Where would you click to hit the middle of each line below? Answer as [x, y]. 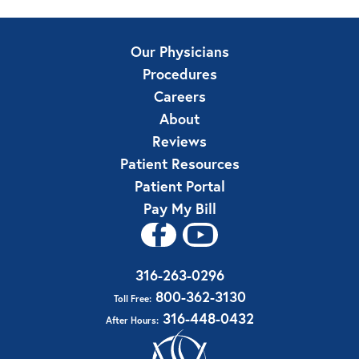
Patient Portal [179, 186]
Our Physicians [179, 51]
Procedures [179, 73]
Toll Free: [132, 298]
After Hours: [132, 320]
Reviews [179, 141]
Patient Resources [179, 163]
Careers [179, 96]
